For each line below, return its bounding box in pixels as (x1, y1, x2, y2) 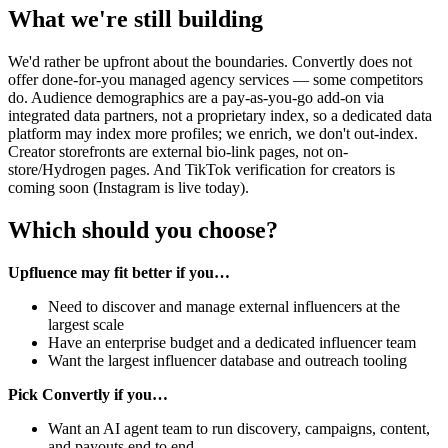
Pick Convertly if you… (8, 385, 168, 403)
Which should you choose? (8, 216, 278, 243)
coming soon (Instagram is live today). (8, 179, 249, 196)
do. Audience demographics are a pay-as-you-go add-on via (8, 89, 384, 106)
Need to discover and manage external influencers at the (48, 297, 400, 315)
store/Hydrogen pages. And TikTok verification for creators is (8, 161, 395, 178)
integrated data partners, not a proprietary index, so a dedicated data (8, 107, 432, 124)
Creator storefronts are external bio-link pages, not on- (8, 143, 348, 160)
